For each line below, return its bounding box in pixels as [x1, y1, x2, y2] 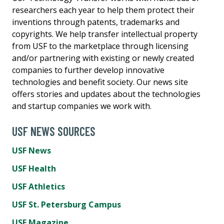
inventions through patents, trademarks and [12, 16, 179, 27]
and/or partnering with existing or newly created [12, 52, 194, 63]
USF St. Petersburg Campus [12, 198, 121, 210]
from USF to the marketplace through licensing [12, 40, 188, 51]
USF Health [12, 162, 56, 174]
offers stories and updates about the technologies [12, 88, 200, 99]
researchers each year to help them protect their [12, 4, 194, 15]
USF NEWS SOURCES [12, 123, 95, 138]
